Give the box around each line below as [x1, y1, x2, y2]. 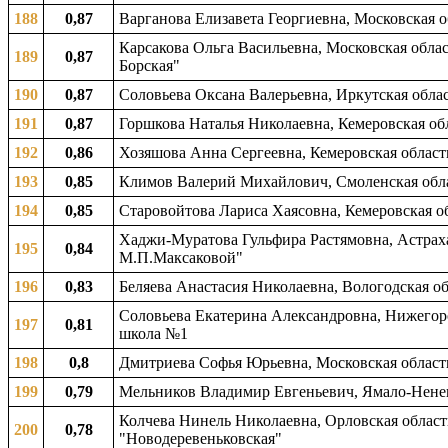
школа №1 [119, 325, 188, 342]
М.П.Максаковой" [119, 249, 243, 266]
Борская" [119, 57, 180, 74]
